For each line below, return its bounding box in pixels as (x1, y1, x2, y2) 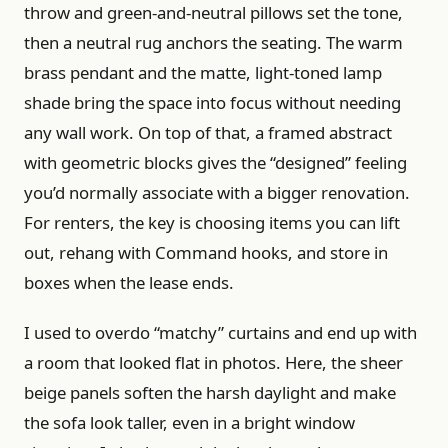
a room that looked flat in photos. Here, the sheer (24, 350, 403, 374)
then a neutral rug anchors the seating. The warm (24, 30, 403, 54)
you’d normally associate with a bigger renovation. (24, 180, 410, 204)
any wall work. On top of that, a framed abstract (24, 120, 392, 144)
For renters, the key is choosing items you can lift (24, 210, 400, 234)
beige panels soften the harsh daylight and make (24, 380, 396, 404)
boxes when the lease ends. (24, 270, 234, 294)
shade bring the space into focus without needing (24, 90, 401, 114)
